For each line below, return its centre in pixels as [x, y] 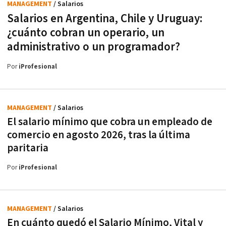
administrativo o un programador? [94, 47]
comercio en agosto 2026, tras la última [99, 135]
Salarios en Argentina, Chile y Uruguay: [105, 19]
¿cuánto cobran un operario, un [86, 33]
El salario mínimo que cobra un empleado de [110, 122]
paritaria [28, 148]
